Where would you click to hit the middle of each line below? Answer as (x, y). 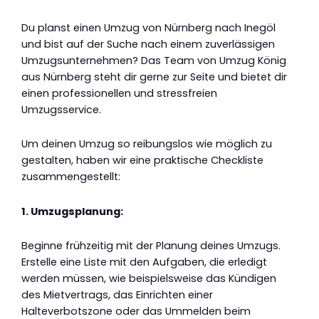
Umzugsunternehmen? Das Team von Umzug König (154, 60)
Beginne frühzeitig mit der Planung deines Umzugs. (151, 246)
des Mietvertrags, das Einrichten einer (117, 295)
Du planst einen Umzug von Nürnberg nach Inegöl (148, 27)
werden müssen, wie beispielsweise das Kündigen (149, 279)
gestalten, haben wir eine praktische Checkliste (142, 161)
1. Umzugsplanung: (72, 211)
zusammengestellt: (71, 177)
